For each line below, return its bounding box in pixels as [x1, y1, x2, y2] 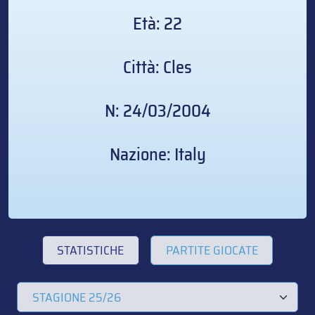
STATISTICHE [57, 240, 124, 260]
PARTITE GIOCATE [165, 240, 258, 260]
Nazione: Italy [109, 140, 206, 168]
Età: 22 [133, 9, 182, 37]
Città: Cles [123, 53, 192, 81]
